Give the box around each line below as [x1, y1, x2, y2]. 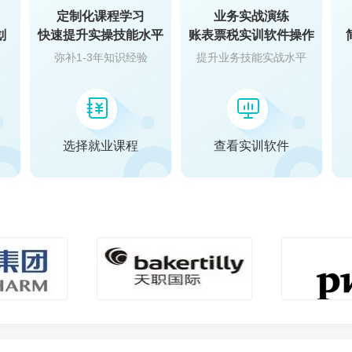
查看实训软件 [214, 139, 289, 152]
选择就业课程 [63, 139, 138, 152]
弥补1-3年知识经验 [53, 51, 148, 64]
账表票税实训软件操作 [189, 28, 314, 42]
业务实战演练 [214, 9, 289, 23]
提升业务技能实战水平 [196, 51, 306, 64]
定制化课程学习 [57, 9, 145, 23]
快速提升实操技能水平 [38, 28, 163, 42]
